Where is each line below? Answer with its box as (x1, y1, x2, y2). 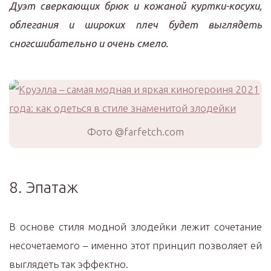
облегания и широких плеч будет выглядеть (9, 19, 262, 30)
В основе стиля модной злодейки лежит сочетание (9, 221, 262, 232)
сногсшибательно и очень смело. (9, 38, 168, 49)
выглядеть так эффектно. (9, 258, 128, 270)
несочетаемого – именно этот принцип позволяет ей (9, 240, 262, 251)
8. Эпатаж (9, 178, 78, 196)
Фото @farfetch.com (87, 126, 184, 137)
